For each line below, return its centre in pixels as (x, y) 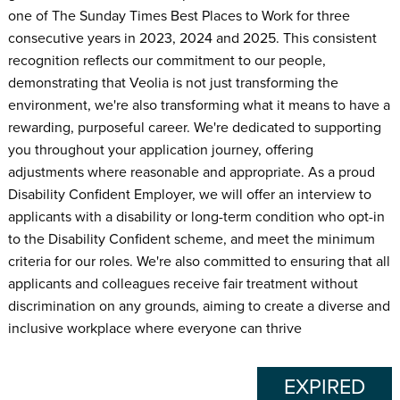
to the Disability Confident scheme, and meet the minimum (191, 239)
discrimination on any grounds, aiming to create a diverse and (199, 306)
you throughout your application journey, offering (160, 150)
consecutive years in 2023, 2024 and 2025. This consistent (192, 38)
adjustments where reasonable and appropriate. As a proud (191, 172)
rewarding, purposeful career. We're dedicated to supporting (194, 127)
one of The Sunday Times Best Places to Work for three (179, 16)
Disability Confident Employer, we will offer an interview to (189, 194)
